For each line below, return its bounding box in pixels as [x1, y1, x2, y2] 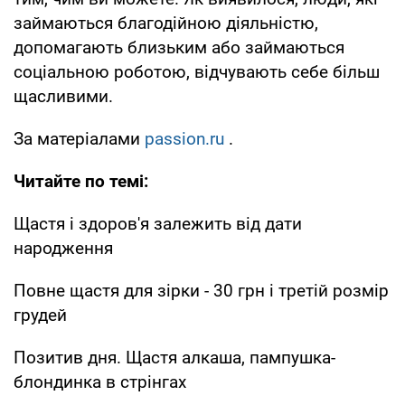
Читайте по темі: [14, 170, 148, 192]
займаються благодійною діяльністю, [14, 12, 318, 33]
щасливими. [14, 85, 113, 107]
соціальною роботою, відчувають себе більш [14, 61, 380, 82]
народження [14, 237, 113, 259]
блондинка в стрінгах [14, 371, 186, 392]
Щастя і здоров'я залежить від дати [14, 212, 302, 234]
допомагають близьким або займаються [14, 36, 344, 58]
